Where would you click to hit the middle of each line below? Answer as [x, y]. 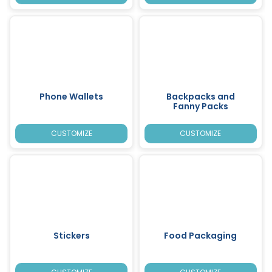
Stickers [71, 235]
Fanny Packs [200, 106]
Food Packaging [201, 235]
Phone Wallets [72, 96]
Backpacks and [200, 96]
